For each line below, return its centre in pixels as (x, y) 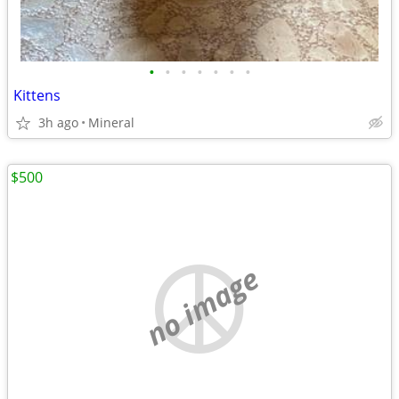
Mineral (111, 122)
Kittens (37, 95)
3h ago (58, 122)
